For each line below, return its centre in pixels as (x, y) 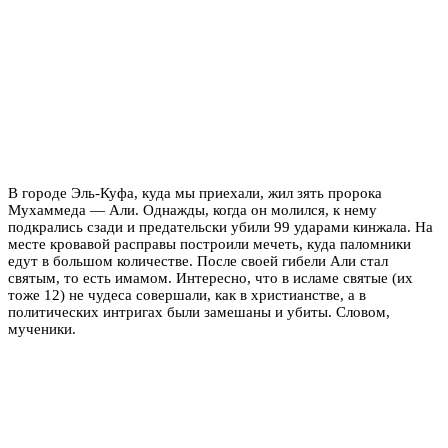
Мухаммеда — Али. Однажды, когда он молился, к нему (192, 209)
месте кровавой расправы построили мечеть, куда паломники (209, 243)
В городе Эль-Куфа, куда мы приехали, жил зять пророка (195, 192)
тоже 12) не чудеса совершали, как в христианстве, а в (187, 294)
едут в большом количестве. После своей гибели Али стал (198, 260)
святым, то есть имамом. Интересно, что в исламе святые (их (210, 277)
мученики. (42, 328)
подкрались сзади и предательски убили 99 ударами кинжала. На (220, 226)
